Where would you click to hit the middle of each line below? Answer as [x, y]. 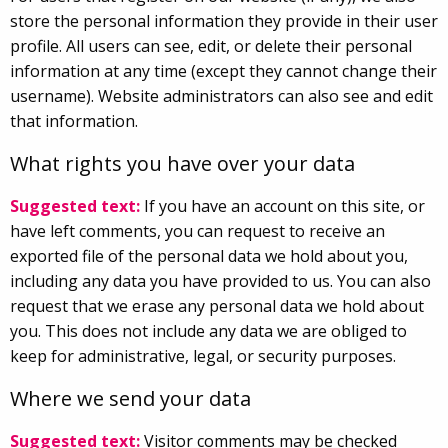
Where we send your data [130, 398]
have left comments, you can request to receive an [197, 230]
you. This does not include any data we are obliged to [208, 330]
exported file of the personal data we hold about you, [209, 255]
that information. [74, 120]
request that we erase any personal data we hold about [217, 305]
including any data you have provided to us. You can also [220, 280]
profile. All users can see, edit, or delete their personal [211, 45]
